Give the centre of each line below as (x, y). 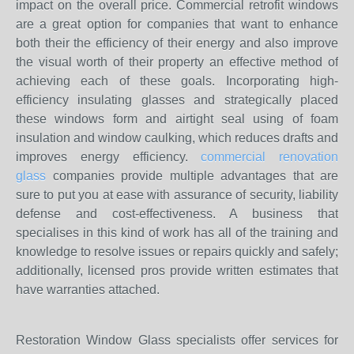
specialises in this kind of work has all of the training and (177, 233)
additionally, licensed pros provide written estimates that (177, 271)
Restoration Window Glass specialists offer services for (177, 340)
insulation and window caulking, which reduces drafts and (177, 138)
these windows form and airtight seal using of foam (177, 119)
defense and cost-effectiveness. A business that (177, 214)
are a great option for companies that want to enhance (177, 24)
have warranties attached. (88, 290)
